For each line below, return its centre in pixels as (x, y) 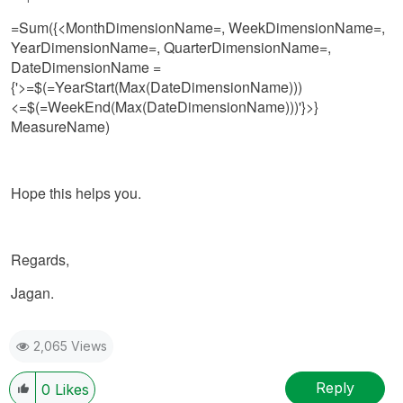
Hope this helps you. (76, 193)
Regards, (40, 259)
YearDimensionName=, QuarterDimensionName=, (171, 47)
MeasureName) (60, 126)
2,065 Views (70, 345)
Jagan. (32, 292)
